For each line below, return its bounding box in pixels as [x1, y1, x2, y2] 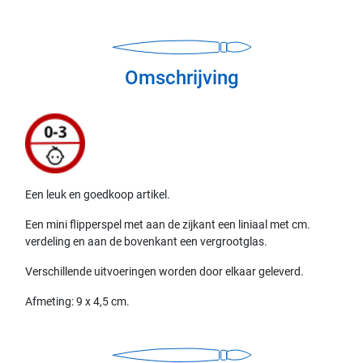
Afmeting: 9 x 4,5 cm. [25, 294, 130, 308]
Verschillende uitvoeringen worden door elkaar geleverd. [25, 264, 305, 278]
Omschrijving [124, 66, 239, 89]
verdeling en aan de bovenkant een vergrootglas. [25, 234, 268, 248]
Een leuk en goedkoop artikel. [25, 187, 171, 201]
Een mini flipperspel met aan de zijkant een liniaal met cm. [25, 217, 311, 231]
